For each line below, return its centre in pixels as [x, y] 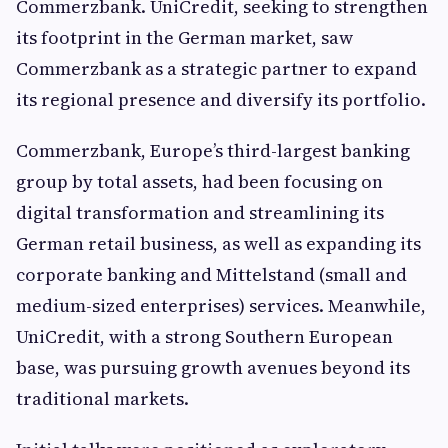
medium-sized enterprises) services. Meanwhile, [221, 305]
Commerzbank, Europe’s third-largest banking [213, 150]
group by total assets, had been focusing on [199, 181]
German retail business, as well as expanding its [218, 243]
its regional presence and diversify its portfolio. [221, 99]
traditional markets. [102, 398]
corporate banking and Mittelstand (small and [211, 274]
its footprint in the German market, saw [184, 37]
